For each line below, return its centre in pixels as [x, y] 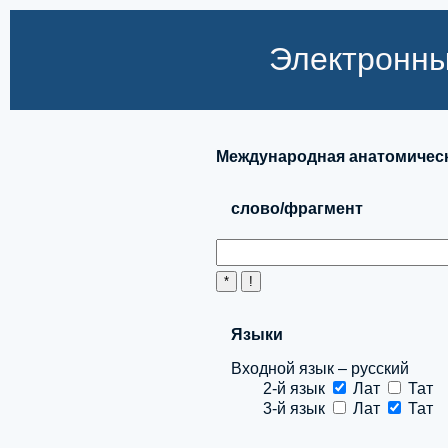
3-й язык [280, 408]
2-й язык [280, 388]
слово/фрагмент [297, 208]
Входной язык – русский [320, 368]
